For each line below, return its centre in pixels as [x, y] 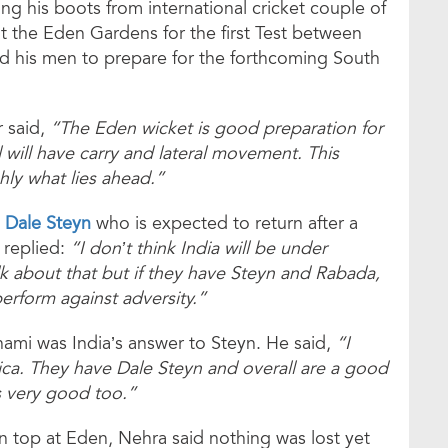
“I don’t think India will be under [198, 248]
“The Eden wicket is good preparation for [216, 128]
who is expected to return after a [224, 223]
